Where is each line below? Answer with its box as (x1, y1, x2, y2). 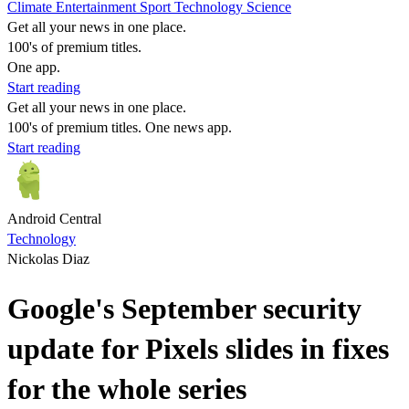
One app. (7, 59, 60, 75)
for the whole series (7, 372, 246, 406)
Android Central (7, 211, 101, 226)
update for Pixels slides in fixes (7, 332, 389, 366)
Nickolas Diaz (7, 251, 89, 267)
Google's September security (7, 292, 362, 326)
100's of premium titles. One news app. (7, 120, 232, 135)
